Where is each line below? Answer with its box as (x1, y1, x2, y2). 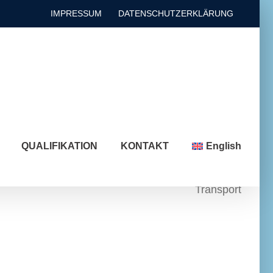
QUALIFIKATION (21, 141, 98, 151)
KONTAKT (121, 141, 169, 151)
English (206, 141, 241, 151)
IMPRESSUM (51, 8, 102, 18)
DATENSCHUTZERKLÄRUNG (118, 8, 233, 18)
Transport (195, 183, 241, 196)
